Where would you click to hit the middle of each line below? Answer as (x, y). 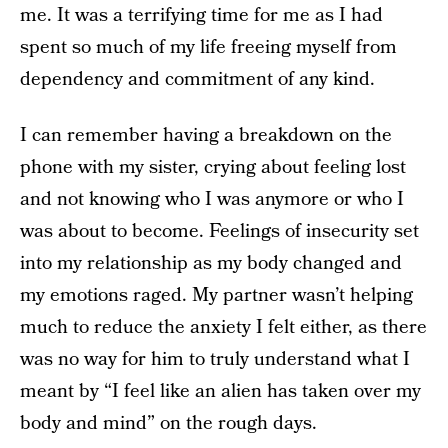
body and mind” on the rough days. (168, 423)
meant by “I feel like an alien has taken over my (220, 391)
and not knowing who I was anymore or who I (212, 199)
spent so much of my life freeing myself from (208, 47)
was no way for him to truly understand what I (215, 359)
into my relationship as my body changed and (211, 263)
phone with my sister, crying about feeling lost (213, 167)
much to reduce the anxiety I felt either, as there (223, 327)
